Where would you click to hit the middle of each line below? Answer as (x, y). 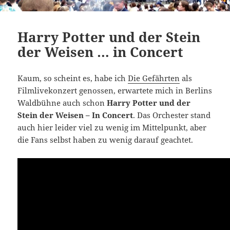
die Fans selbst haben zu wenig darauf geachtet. (106, 139)
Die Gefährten (154, 78)
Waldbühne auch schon (62, 102)
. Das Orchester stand (172, 115)
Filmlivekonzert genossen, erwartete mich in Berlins (115, 90)
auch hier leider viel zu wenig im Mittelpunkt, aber (112, 127)
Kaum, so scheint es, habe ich (73, 78)
